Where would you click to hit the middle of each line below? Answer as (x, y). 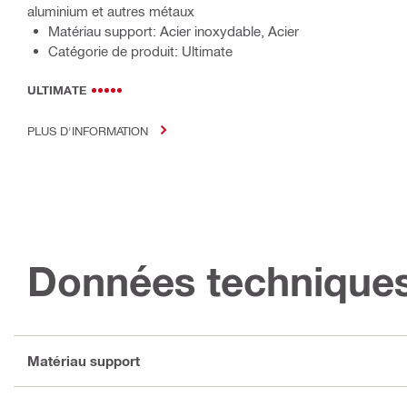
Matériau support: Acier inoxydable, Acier (174, 30)
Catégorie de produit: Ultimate (140, 50)
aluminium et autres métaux (111, 10)
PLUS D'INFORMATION (88, 130)
